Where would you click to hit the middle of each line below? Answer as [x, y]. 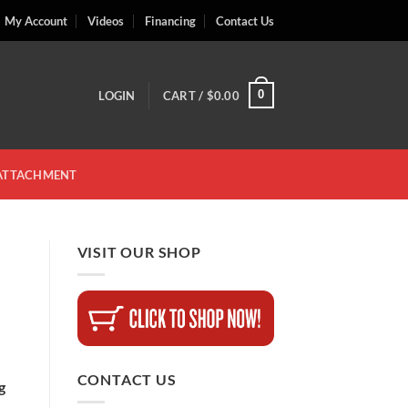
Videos [106, 20]
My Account [36, 20]
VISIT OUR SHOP [139, 252]
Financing [170, 20]
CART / [184, 95]
